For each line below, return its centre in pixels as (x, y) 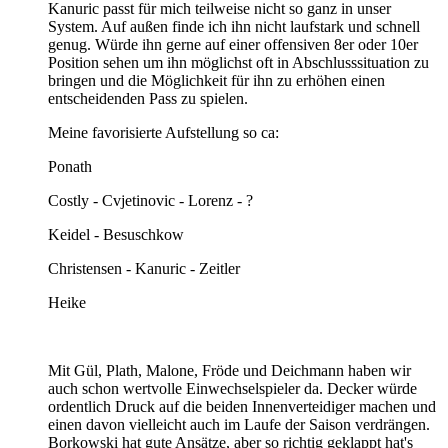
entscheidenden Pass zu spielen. (148, 98)
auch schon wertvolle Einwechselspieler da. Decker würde (232, 388)
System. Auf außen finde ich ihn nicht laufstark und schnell (234, 26)
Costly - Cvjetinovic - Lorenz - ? (150, 200)
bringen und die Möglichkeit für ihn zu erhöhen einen (216, 80)
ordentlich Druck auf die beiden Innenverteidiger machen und (242, 406)
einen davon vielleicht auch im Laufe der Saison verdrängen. (239, 424)
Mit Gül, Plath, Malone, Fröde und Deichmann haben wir (229, 370)
